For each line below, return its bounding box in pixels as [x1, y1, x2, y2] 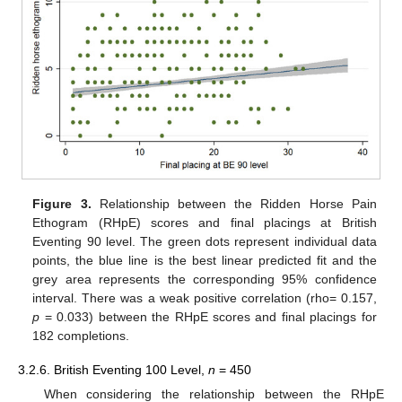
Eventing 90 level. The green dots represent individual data [32, 234, 377, 249]
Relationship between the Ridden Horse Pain [91, 197, 377, 211]
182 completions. [32, 328, 130, 343]
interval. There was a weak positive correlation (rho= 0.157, [32, 291, 377, 305]
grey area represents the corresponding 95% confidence [32, 272, 377, 286]
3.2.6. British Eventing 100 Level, [18, 363, 208, 378]
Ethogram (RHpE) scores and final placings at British [32, 215, 377, 230]
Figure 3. [32, 197, 92, 211]
